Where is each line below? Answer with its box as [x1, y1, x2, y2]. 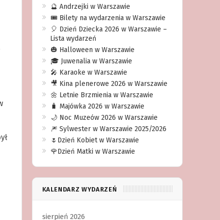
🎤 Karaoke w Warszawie [50, 68, 127, 77]
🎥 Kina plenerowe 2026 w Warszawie [50, 80, 167, 88]
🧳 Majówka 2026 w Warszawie [50, 102, 144, 110]
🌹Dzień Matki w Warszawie [50, 147, 135, 156]
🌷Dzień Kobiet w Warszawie [50, 136, 139, 144]
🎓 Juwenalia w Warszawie [50, 57, 132, 65]
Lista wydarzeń [50, 34, 96, 43]
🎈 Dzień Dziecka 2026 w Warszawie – [50, 25, 167, 33]
